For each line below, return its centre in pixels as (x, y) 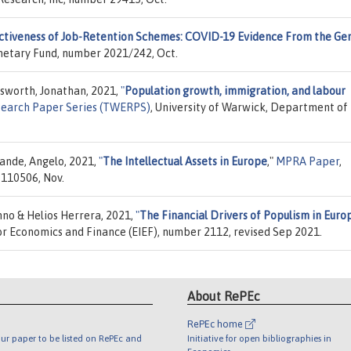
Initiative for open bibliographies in (259, 338)
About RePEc (224, 297)
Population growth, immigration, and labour (235, 90)
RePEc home (216, 324)
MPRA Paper (308, 161)
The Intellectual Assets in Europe (185, 161)
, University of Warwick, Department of (249, 107)
